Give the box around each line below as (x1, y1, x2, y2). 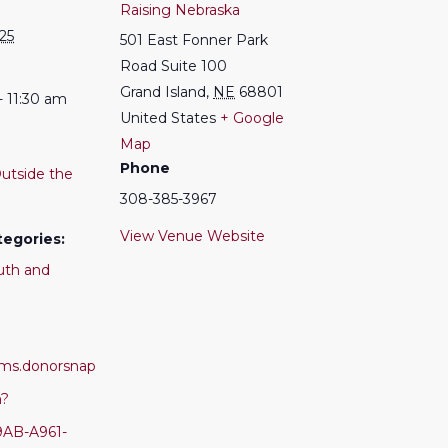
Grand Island (120, 82, 206, 101)
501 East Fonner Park (120, 30, 268, 49)
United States (120, 108, 216, 127)
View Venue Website (120, 226, 265, 245)
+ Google (220, 108, 284, 127)
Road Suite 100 (120, 56, 227, 75)
